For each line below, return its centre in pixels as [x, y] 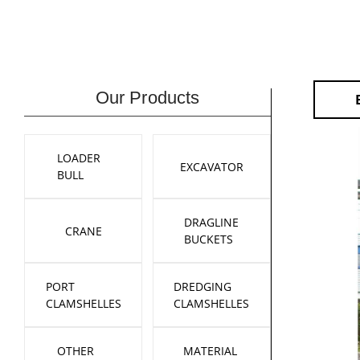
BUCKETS [209, 239]
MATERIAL [211, 351]
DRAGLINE [212, 222]
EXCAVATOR [211, 166]
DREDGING [203, 286]
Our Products [147, 98]
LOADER [79, 158]
